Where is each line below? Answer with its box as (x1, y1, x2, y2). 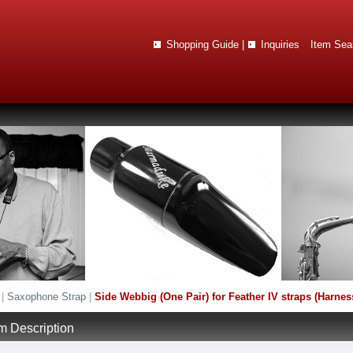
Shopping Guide (166, 39, 239, 50)
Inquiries (261, 39, 299, 50)
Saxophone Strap (7, 291, 86, 303)
